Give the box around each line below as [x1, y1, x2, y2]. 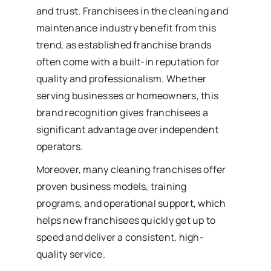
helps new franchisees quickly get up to [36, 213, 216, 227]
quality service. [36, 247, 105, 261]
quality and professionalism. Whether [36, 71, 207, 85]
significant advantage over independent [36, 122, 219, 136]
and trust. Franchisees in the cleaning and [36, 4, 229, 18]
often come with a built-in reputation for [36, 54, 220, 68]
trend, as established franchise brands [36, 38, 212, 51]
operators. [36, 139, 83, 153]
